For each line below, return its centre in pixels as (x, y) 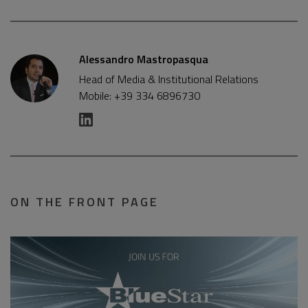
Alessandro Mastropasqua (144, 59)
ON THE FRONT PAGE (85, 202)
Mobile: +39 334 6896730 (140, 96)
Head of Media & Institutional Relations (169, 79)
